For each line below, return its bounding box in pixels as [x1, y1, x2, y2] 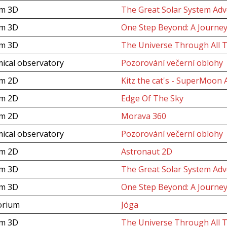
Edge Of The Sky [121, 93, 183, 104]
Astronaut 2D [121, 146, 172, 157]
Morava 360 [121, 110, 166, 122]
